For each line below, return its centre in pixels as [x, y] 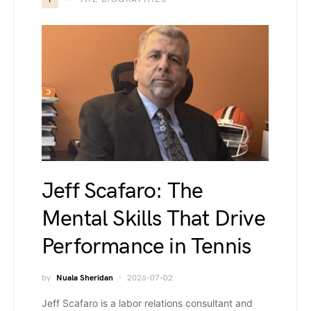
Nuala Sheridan [85, 278]
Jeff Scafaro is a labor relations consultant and [147, 303]
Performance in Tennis [146, 246]
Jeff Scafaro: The [123, 191]
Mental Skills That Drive [153, 219]
